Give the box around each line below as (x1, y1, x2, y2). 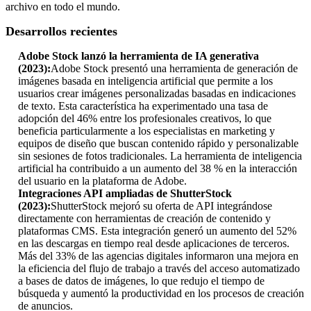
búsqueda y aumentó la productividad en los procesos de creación (18, 287, 304, 300)
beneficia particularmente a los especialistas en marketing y (18, 125, 275, 137)
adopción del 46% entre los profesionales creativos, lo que (18, 112, 271, 125)
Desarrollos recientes (6, 24, 117, 39)
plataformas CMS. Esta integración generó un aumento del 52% (18, 225, 296, 237)
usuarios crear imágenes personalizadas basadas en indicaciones (18, 87, 296, 100)
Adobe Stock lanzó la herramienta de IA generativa (18, 50, 259, 62)
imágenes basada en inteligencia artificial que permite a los (18, 75, 273, 87)
